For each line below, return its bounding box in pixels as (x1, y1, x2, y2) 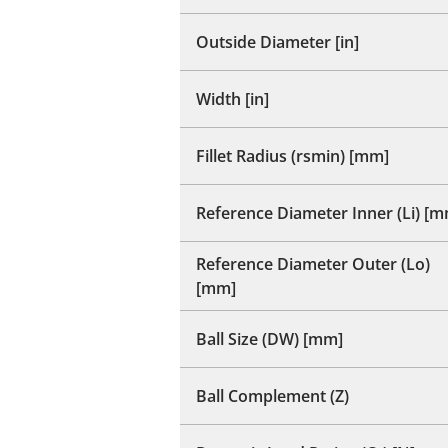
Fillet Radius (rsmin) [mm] (196, 144, 389, 167)
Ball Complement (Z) (196, 384, 349, 407)
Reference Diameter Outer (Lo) (196, 252, 430, 275)
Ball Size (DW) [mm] (196, 327, 343, 350)
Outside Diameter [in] (196, 30, 359, 53)
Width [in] (196, 87, 269, 110)
